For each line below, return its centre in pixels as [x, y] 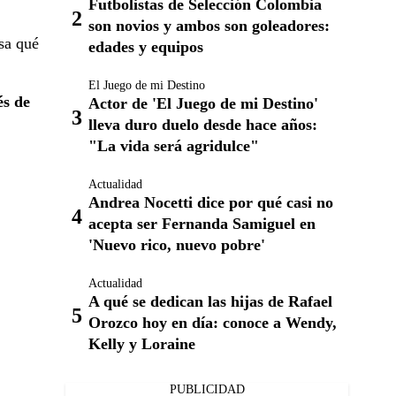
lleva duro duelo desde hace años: [203, 125]
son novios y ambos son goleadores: [209, 26]
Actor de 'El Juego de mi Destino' [203, 104]
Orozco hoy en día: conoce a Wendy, [213, 323]
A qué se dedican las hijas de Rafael [210, 302]
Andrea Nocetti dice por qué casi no [211, 203]
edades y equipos [146, 47]
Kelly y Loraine [142, 344]
